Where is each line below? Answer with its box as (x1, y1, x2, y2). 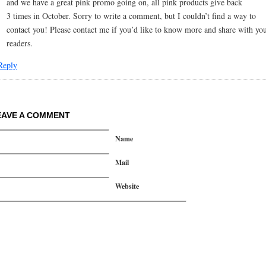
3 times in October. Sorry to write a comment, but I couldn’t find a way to (7, 9, 256, 21)
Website (115, 180, 139, 191)
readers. (7, 37, 33, 49)
